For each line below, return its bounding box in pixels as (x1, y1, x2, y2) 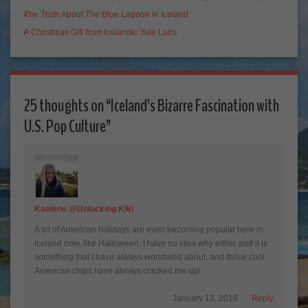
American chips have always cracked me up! (34, 265, 200, 276)
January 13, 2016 (173, 293, 238, 303)
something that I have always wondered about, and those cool (34, 252, 265, 262)
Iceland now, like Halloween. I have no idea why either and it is (34, 238, 267, 248)
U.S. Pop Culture (24, 113, 106, 138)
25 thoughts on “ (24, 93, 111, 118)
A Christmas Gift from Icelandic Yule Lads (24, 27, 177, 37)
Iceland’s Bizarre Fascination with (111, 93, 279, 118)
